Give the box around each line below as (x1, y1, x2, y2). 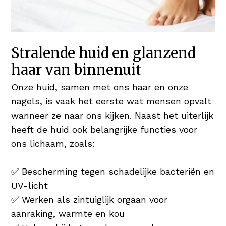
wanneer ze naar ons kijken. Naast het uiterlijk (11, 109, 214, 121)
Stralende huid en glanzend (11, 44, 196, 62)
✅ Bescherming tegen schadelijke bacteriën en (11, 165, 215, 177)
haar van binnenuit (11, 61, 142, 79)
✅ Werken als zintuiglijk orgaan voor (11, 194, 168, 205)
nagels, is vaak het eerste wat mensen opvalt (11, 95, 212, 106)
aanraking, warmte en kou (11, 208, 125, 219)
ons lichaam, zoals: (11, 138, 95, 149)
